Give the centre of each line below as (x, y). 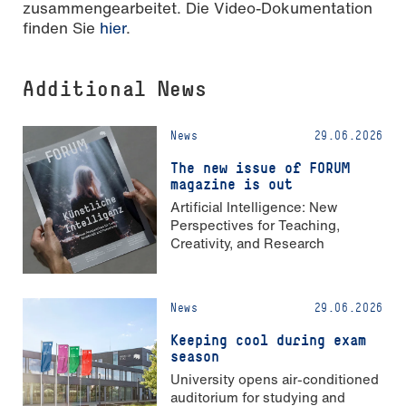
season (195, 356)
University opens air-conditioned (275, 379)
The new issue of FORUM (260, 167)
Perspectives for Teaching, (255, 225)
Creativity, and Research (247, 243)
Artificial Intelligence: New (254, 207)
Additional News (115, 88)
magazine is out (232, 184)
